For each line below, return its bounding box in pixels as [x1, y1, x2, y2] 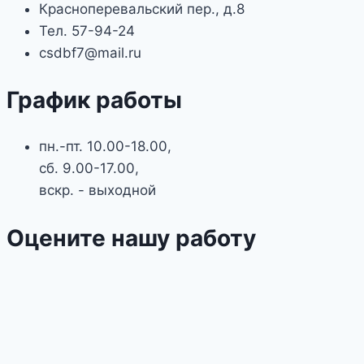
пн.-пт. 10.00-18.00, [39, 138, 171, 155]
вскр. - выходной [39, 182, 156, 199]
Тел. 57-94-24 [39, 22, 135, 39]
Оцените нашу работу [6, 223, 256, 252]
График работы [6, 86, 182, 115]
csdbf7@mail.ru [39, 44, 141, 61]
